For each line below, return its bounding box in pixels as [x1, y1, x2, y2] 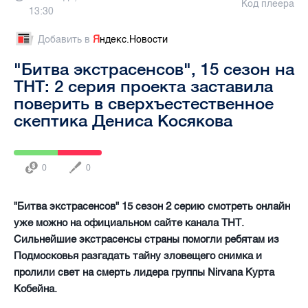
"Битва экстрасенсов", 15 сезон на [14, 58, 294, 78]
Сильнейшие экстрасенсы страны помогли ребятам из [14, 232, 279, 245]
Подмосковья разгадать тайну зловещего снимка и [14, 249, 262, 262]
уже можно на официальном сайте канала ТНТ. [14, 216, 244, 229]
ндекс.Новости [100, 33, 168, 45]
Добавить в [38, 33, 93, 45]
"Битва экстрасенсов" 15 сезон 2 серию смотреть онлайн [14, 199, 290, 212]
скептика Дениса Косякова [14, 110, 232, 130]
